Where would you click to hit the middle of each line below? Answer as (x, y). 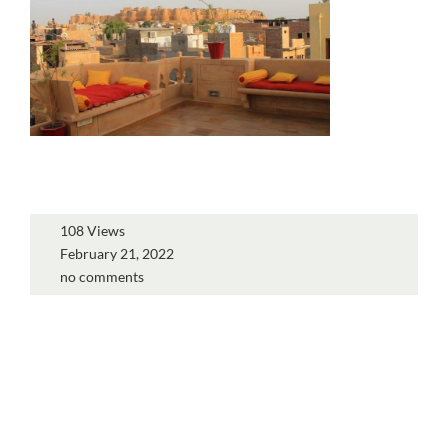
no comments (102, 276)
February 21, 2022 (117, 253)
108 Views (92, 230)
